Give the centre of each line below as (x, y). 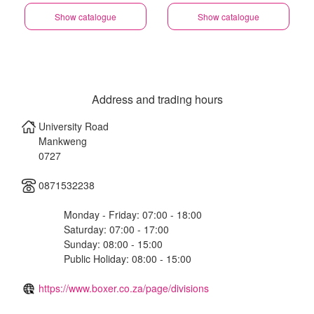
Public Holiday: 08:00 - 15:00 (128, 259)
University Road (74, 126)
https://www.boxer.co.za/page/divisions (124, 288)
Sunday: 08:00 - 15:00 (113, 244)
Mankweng (63, 141)
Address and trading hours (157, 99)
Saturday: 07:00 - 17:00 (116, 229)
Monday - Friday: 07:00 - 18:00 (133, 214)
